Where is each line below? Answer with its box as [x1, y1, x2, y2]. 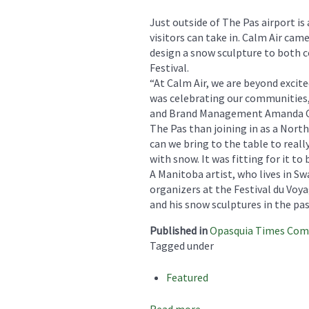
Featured [166, 270, 208, 284]
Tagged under [150, 238, 214, 252]
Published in [150, 223, 208, 237]
